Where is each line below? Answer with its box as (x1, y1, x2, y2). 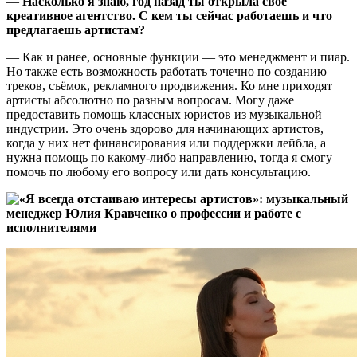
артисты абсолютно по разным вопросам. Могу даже (6, 93, 294, 108)
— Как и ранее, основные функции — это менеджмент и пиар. (6, 50, 350, 65)
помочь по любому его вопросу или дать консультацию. (6, 165, 311, 179)
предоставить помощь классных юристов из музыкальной (6, 108, 322, 122)
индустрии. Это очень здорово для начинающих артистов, (6, 122, 324, 136)
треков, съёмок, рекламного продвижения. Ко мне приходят (6, 79, 332, 93)
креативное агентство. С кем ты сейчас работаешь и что (6, 9, 332, 23)
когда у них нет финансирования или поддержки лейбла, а (6, 136, 326, 151)
